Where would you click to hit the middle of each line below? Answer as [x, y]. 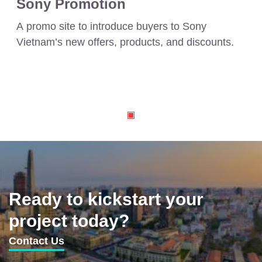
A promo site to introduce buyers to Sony [112, 26]
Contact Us [37, 241]
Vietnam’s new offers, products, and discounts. [125, 42]
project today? [69, 220]
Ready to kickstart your [106, 199]
